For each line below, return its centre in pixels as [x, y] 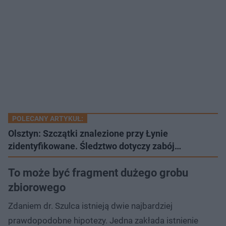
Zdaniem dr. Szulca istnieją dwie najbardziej [90, 206]
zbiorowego [37, 187]
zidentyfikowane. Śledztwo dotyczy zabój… [95, 146]
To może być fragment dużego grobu [98, 173]
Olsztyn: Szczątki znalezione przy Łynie [88, 133]
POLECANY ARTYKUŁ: [48, 118]
